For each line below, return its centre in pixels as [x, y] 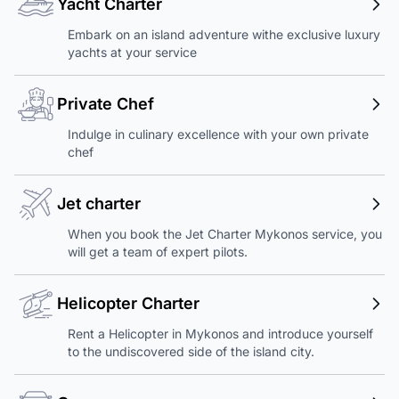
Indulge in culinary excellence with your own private [218, 134]
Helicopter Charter [128, 303]
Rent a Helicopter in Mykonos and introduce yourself [220, 334]
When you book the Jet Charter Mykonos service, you [225, 234]
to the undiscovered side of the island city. [191, 351]
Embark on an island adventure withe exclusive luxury [224, 34]
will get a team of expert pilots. [158, 252]
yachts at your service [132, 52]
